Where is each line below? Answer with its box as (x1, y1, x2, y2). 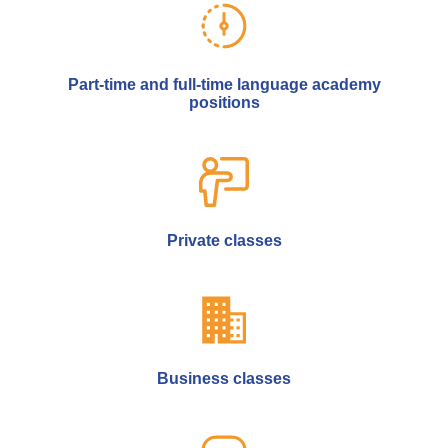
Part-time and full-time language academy (67, 76, 381, 93)
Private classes (166, 232, 282, 249)
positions (188, 94, 260, 111)
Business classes (157, 370, 291, 387)
